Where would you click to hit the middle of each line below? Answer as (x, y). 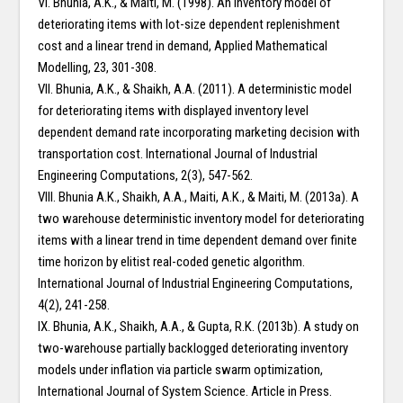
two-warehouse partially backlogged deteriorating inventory (193, 349)
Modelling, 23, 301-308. (98, 68)
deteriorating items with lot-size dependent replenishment (189, 25)
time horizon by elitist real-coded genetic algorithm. (172, 262)
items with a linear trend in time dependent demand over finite (198, 241)
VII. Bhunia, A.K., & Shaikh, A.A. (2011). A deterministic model (195, 90)
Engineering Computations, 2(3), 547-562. (146, 176)
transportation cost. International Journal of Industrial (178, 154)
